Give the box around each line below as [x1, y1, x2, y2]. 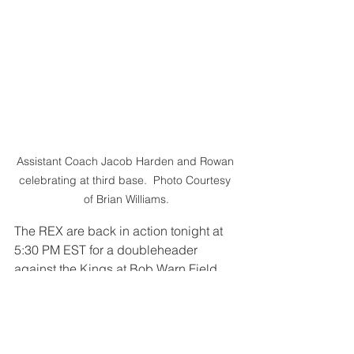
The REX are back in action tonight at [14, 222, 226, 239]
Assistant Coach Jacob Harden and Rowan [16, 153, 237, 168]
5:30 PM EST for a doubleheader [14, 241, 201, 258]
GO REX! [14, 298, 65, 314]
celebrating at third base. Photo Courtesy [19, 172, 234, 187]
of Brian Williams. [84, 191, 169, 206]
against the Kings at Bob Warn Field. [14, 260, 220, 277]
